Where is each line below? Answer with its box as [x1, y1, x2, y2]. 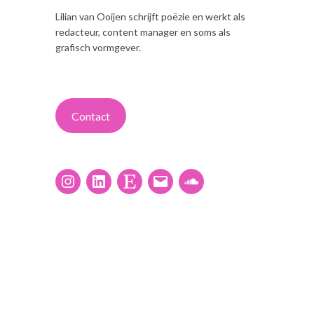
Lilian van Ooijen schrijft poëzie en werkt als [55, 11, 245, 23]
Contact [71, 109, 110, 123]
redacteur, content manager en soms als [55, 26, 231, 39]
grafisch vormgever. [55, 41, 141, 54]
